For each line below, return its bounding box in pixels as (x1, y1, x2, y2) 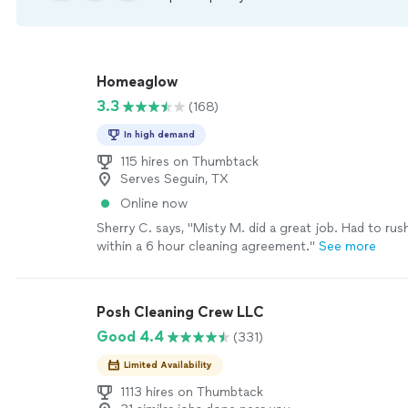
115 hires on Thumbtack (120, 154, 259, 169)
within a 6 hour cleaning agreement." (97, 239, 315, 254)
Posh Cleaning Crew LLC (97, 303, 264, 321)
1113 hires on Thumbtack (120, 384, 263, 400)
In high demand (124, 128, 195, 140)
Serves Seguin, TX (120, 171, 229, 187)
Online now (120, 196, 188, 211)
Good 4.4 (97, 328, 164, 345)
